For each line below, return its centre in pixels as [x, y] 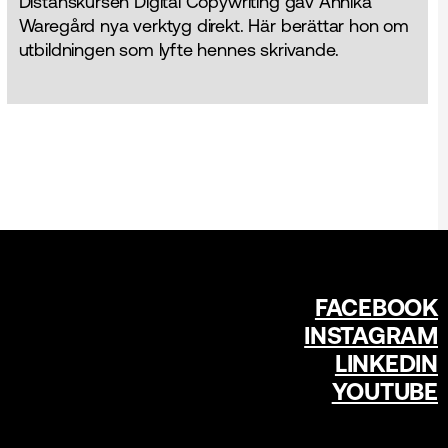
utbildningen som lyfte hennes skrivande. [178, 50]
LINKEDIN [386, 363]
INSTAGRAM [371, 335]
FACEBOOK [376, 307]
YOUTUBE [384, 391]
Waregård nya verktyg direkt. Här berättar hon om [213, 26]
